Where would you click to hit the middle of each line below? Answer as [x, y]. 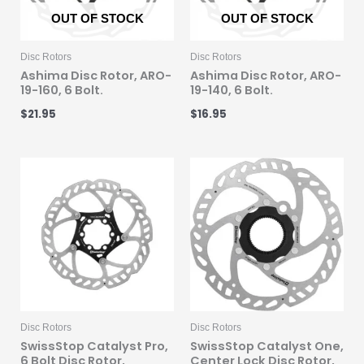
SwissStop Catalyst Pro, [94, 346]
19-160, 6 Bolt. [62, 90]
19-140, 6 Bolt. [232, 90]
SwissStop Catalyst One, [267, 346]
